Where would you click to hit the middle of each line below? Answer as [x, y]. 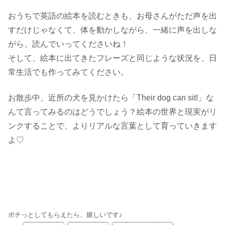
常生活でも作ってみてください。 [68, 72]
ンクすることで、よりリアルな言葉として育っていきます [113, 126]
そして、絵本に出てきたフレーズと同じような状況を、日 [113, 58]
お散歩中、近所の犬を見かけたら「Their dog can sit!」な [111, 97]
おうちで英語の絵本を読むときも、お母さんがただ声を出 [113, 16]
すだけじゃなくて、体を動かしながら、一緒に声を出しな [113, 30]
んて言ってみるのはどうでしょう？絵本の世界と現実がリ [113, 111]
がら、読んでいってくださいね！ [68, 44]
